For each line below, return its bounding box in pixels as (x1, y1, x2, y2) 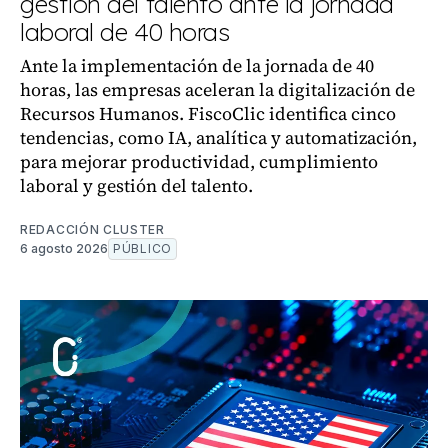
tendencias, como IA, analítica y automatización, (20, 125, 417, 150)
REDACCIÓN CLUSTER (20, 222, 165, 237)
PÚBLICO (113, 241, 172, 256)
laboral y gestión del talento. (20, 173, 253, 198)
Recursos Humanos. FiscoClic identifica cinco (20, 101, 396, 126)
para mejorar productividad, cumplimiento (20, 149, 378, 174)
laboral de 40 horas (20, 17, 230, 47)
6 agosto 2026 (20, 241, 108, 256)
